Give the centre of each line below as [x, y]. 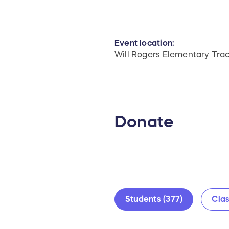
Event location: [145, 43]
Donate [144, 122]
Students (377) [154, 199]
